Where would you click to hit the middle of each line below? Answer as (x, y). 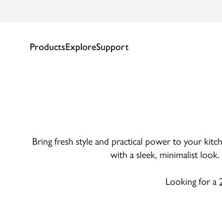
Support (112, 47)
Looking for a (192, 181)
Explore (81, 47)
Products (48, 47)
